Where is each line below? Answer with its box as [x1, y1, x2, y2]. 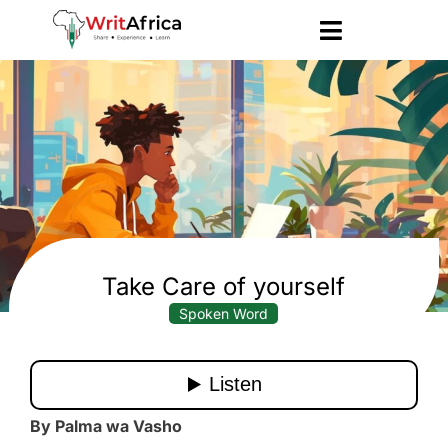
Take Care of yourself [102, 271, 346, 301]
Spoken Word [179, 304, 269, 322]
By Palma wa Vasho [30, 415, 182, 436]
